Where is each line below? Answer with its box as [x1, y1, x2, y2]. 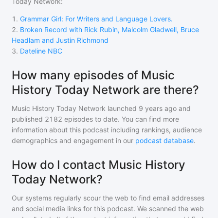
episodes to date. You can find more [62, 115, 179, 124]
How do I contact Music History [12, 158, 185, 172]
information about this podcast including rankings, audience [12, 126, 202, 134]
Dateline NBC [20, 47, 62, 55]
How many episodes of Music [12, 68, 175, 83]
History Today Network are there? [12, 83, 199, 97]
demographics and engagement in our [12, 136, 135, 145]
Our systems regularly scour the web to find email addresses [12, 194, 204, 202]
